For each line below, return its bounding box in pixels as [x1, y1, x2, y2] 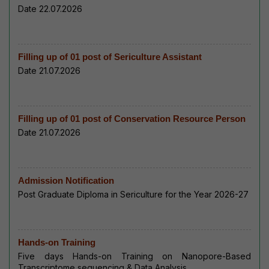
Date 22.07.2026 [18, 4, 82, 14]
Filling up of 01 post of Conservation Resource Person [18, 113, 246, 124]
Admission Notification [18, 175, 114, 186]
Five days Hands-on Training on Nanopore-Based [18, 251, 251, 262]
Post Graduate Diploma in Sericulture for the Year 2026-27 [18, 189, 249, 200]
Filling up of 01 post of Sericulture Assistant [18, 52, 202, 62]
